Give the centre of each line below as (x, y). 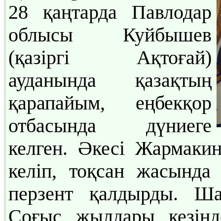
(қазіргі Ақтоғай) (110, 57)
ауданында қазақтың (110, 80)
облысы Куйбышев (110, 35)
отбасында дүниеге (110, 126)
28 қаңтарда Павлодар (110, 12)
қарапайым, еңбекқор (110, 103)
